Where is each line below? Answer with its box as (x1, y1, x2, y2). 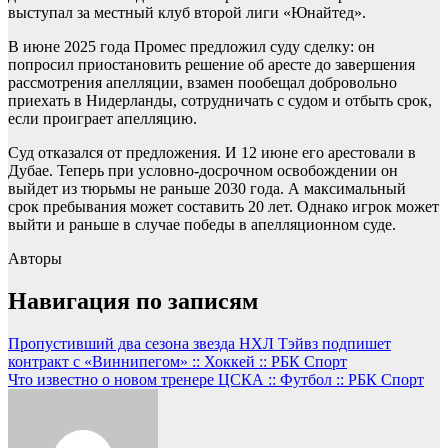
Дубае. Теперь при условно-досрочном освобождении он (8, 162, 398, 180)
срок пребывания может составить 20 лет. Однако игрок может (8, 198, 439, 216)
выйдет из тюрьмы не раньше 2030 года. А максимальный (8, 180, 406, 198)
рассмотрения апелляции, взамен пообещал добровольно (8, 74, 397, 92)
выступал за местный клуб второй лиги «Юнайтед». (8, 4, 366, 22)
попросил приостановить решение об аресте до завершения (8, 56, 415, 74)
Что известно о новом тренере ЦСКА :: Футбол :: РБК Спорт (8, 371, 424, 389)
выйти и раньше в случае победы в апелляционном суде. (8, 216, 396, 234)
